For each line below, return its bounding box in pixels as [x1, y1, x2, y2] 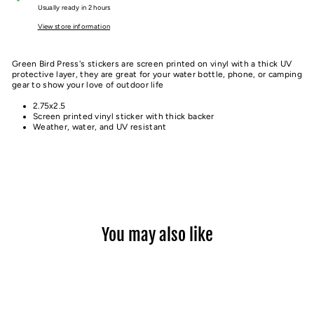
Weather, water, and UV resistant [33, 122, 167, 132]
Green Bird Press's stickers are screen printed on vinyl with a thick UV [12, 59, 292, 69]
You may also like [101, 224, 213, 245]
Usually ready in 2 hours [37, 4, 111, 11]
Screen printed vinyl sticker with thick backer [33, 111, 214, 121]
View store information [37, 22, 111, 30]
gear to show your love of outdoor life [12, 80, 164, 90]
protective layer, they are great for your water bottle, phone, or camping [12, 69, 302, 79]
